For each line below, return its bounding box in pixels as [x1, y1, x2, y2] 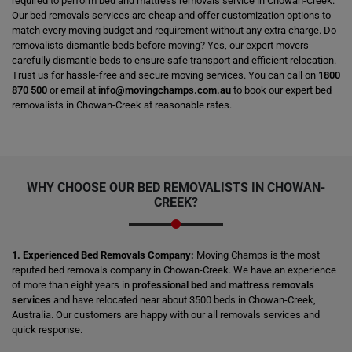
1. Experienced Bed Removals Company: [12, 249, 196, 261]
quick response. [12, 324, 82, 335]
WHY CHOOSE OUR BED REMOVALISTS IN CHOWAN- [27, 180, 325, 195]
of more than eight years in [12, 279, 132, 291]
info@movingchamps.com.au [98, 84, 231, 96]
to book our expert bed [231, 84, 332, 96]
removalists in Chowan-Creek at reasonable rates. [12, 99, 232, 111]
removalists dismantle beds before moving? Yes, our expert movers [12, 39, 309, 51]
